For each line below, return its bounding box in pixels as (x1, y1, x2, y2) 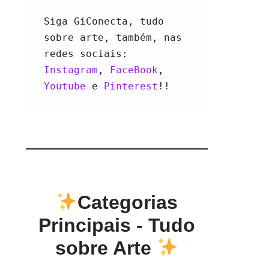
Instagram (44, 64, 98, 76)
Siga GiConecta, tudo (44, 16, 165, 27)
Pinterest (104, 80, 159, 92)
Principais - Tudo (38, 214, 196, 236)
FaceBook (110, 64, 159, 76)
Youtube (44, 80, 92, 92)
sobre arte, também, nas (44, 32, 183, 43)
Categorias (77, 192, 178, 213)
